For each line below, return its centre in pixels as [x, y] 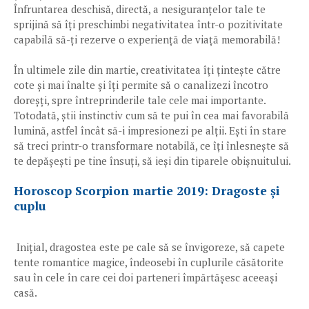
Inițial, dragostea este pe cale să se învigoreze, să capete [149, 247]
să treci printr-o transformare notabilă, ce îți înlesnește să [151, 146]
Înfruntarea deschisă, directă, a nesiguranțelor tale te [140, 9]
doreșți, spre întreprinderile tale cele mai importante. [140, 100]
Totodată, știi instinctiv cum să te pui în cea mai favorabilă [151, 115]
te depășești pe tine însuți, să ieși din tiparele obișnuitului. [152, 161]
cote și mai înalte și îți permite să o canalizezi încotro [141, 85]
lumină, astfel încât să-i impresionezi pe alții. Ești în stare [150, 130]
